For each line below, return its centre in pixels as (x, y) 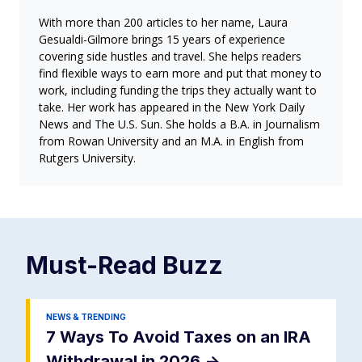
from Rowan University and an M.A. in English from (171, 141)
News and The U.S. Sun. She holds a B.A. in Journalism (179, 124)
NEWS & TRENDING (86, 317)
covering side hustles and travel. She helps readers (170, 57)
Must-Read (94, 265)
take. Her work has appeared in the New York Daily (172, 107)
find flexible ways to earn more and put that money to (180, 74)
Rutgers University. (87, 158)
